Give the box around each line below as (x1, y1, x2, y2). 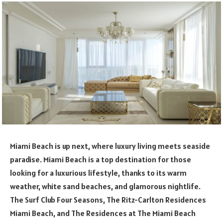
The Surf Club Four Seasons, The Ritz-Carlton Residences (10, 195, 206, 205)
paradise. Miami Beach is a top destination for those (10, 154, 191, 165)
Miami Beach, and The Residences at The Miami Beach (10, 208, 196, 219)
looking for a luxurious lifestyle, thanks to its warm (10, 168, 187, 178)
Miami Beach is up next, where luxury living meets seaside (10, 141, 210, 151)
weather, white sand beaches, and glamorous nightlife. (10, 181, 201, 192)
